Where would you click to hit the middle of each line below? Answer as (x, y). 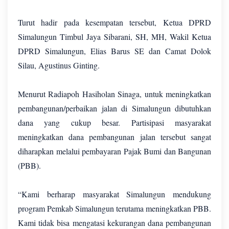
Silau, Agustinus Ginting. (59, 65)
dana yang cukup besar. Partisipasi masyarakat (114, 123)
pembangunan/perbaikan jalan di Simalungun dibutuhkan (114, 108)
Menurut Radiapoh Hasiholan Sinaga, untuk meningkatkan (114, 94)
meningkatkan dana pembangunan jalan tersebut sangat (114, 137)
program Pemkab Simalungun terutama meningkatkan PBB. (114, 209)
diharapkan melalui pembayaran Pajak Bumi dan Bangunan (114, 151)
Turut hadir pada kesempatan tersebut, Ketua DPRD (114, 22)
